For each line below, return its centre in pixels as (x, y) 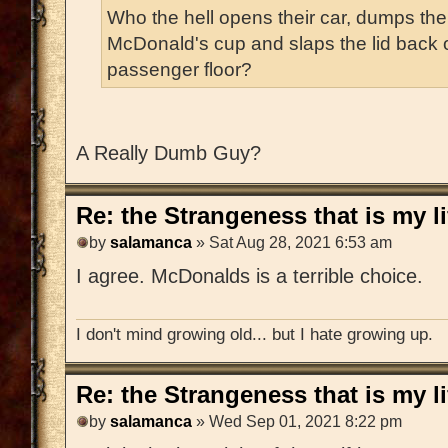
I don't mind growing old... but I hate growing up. (254, 334)
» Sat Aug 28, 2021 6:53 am (292, 242)
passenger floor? (179, 69)
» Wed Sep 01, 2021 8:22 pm (297, 421)
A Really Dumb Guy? (168, 153)
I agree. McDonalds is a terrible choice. (249, 275)
